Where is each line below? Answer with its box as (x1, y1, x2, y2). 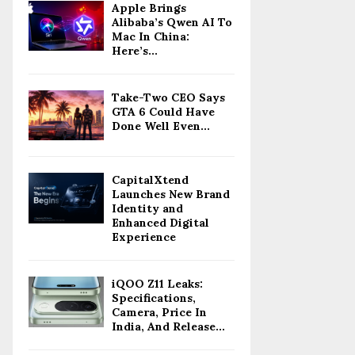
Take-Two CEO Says (112, 90, 225, 105)
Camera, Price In (112, 305, 207, 320)
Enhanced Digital (112, 216, 209, 231)
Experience (112, 230, 176, 245)
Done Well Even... (112, 119, 210, 133)
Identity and (112, 201, 183, 216)
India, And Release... (112, 319, 225, 334)
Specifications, (112, 291, 196, 306)
